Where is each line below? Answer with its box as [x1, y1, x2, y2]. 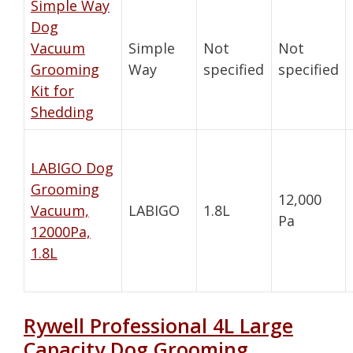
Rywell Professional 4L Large [24, 311, 293, 339]
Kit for [31, 80, 74, 100]
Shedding [31, 102, 94, 121]
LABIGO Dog [31, 158, 113, 177]
